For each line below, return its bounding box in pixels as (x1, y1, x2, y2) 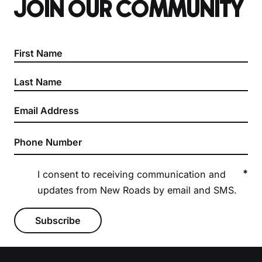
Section (13, 35, 47, 47)
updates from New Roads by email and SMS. (37, 184, 237, 196)
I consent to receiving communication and (37, 168, 226, 180)
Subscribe (35, 214, 81, 226)
